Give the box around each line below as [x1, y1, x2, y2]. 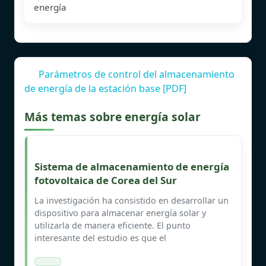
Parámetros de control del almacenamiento [39, 67, 235, 81]
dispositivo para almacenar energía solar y [34, 207, 206, 218]
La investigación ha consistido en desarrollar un [34, 194, 229, 206]
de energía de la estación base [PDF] [24, 81, 186, 95]
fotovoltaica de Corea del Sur [34, 173, 177, 187]
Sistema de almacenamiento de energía [34, 159, 229, 173]
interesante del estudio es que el [34, 232, 166, 243]
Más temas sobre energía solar [24, 108, 201, 125]
